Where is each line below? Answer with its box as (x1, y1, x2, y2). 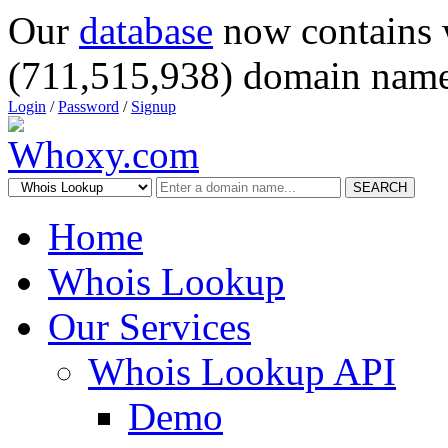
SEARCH (353, 180, 407, 195)
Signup (131, 98, 176, 115)
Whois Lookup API (88, 350, 396, 393)
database (79, 9, 213, 52)
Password (58, 98, 119, 115)
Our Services (48, 305, 251, 348)
